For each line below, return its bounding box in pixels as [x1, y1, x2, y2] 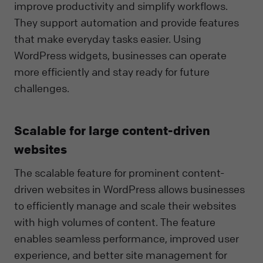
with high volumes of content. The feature [14, 215, 215, 229]
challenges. [14, 81, 69, 95]
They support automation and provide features [14, 15, 239, 29]
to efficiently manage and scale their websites [14, 199, 236, 213]
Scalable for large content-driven [14, 122, 210, 138]
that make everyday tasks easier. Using [14, 32, 201, 45]
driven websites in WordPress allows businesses [14, 183, 245, 196]
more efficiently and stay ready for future [14, 65, 210, 78]
